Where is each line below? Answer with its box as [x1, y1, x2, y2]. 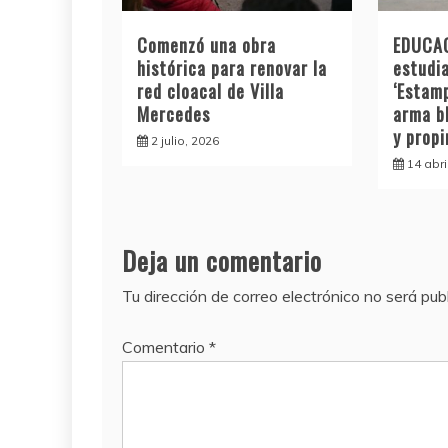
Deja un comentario [122, 240, 322, 280]
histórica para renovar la [137, 54, 327, 81]
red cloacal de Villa [137, 77, 284, 104]
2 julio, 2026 [151, 132, 219, 148]
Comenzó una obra [137, 31, 276, 58]
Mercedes [137, 100, 210, 127]
